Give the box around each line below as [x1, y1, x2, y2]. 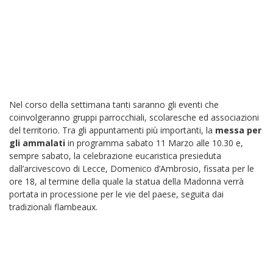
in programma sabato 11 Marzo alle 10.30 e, [65, 137, 243, 149]
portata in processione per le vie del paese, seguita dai [9, 188, 224, 200]
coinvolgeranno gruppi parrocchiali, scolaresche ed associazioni [9, 112, 259, 123]
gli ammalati [9, 137, 65, 149]
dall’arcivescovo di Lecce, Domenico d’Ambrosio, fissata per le [9, 163, 254, 174]
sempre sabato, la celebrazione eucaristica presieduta [9, 150, 221, 161]
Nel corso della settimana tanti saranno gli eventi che [9, 99, 219, 110]
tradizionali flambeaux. [9, 201, 97, 213]
